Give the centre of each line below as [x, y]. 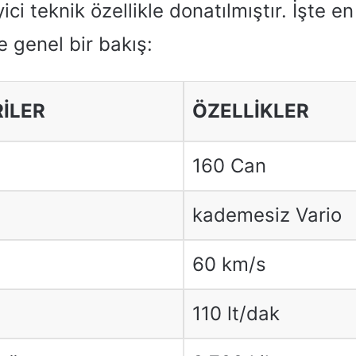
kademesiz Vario [267, 215]
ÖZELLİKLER [250, 110]
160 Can [229, 165]
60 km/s [229, 264]
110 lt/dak [236, 313]
